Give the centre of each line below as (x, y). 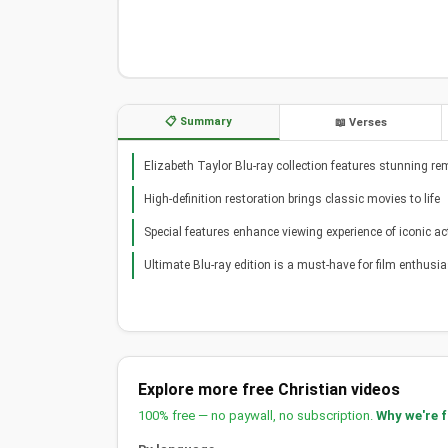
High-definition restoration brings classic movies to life (292, 198)
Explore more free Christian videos (269, 389)
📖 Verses (360, 122)
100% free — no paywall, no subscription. (257, 415)
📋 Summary (198, 121)
